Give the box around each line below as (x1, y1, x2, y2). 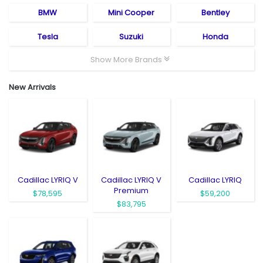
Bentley (201, 6, 230, 18)
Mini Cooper (108, 6, 155, 18)
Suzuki (119, 31, 144, 42)
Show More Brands (90, 53, 164, 65)
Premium (114, 184, 149, 196)
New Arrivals (9, 81, 56, 93)
